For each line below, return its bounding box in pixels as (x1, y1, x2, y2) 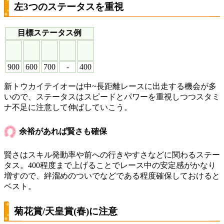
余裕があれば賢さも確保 (19, 126, 107, 135)
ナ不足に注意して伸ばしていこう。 (4, 103, 132, 112)
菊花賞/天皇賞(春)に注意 (14, 205, 117, 216)
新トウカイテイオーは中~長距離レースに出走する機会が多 (4, 82, 216, 91)
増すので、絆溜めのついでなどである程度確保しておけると (4, 171, 220, 180)
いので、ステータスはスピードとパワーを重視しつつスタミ (4, 92, 220, 101)
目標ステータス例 (17, 28, 81, 37)
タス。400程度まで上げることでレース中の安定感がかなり (4, 160, 216, 169)
